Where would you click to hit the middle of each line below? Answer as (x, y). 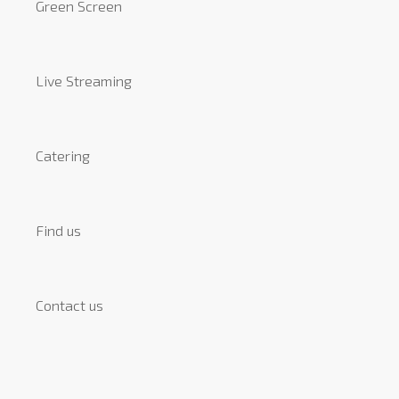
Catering (63, 155)
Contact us (69, 305)
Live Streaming (84, 80)
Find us (58, 230)
